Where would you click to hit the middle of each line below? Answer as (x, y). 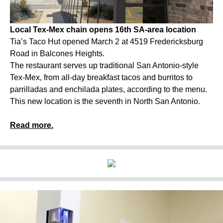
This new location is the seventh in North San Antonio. (105, 101)
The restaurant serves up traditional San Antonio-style (104, 65)
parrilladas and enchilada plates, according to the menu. (109, 89)
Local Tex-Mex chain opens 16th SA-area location (103, 29)
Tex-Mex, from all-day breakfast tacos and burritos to (101, 77)
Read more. (32, 125)
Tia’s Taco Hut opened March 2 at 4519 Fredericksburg (107, 41)
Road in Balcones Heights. (57, 53)
